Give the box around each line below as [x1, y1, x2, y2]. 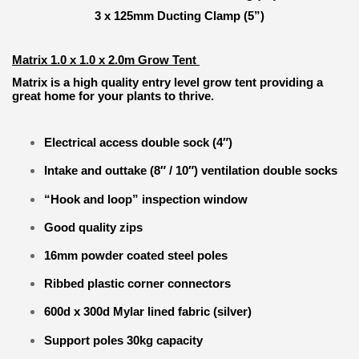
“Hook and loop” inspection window [44, 192, 248, 206]
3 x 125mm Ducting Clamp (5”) [95, 9, 264, 22]
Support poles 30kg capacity [44, 333, 203, 347]
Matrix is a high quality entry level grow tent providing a [12, 75, 323, 89]
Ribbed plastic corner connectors [44, 276, 231, 291]
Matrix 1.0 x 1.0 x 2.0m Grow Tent [12, 53, 200, 67]
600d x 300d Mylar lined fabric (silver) [44, 305, 252, 319]
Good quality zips [44, 220, 143, 234]
